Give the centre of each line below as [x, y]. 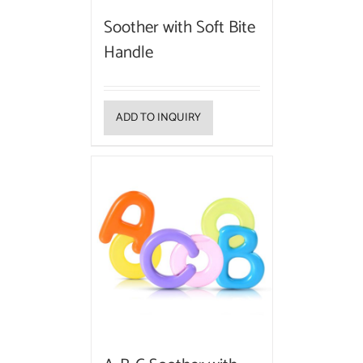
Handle [128, 53]
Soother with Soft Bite [179, 28]
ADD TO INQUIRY [158, 118]
